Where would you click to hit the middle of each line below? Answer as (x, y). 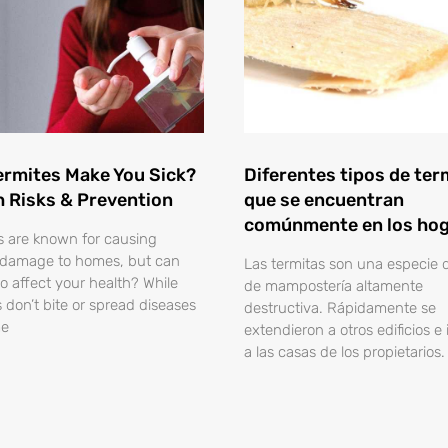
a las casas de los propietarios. (344, 352)
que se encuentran (324, 200)
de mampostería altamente (333, 286)
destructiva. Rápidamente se (340, 308)
